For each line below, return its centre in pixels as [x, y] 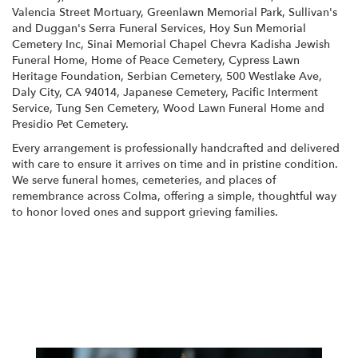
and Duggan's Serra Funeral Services [107, 28]
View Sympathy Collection [94, 257]
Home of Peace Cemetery [157, 60]
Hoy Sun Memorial [258, 28]
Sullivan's [313, 12]
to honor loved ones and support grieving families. [145, 212]
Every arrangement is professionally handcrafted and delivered [176, 148]
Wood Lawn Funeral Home [232, 108]
